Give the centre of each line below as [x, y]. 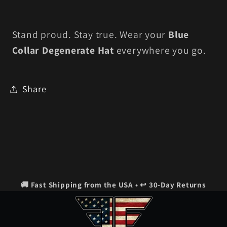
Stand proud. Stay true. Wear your [90, 34]
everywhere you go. [160, 50]
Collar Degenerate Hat [63, 50]
